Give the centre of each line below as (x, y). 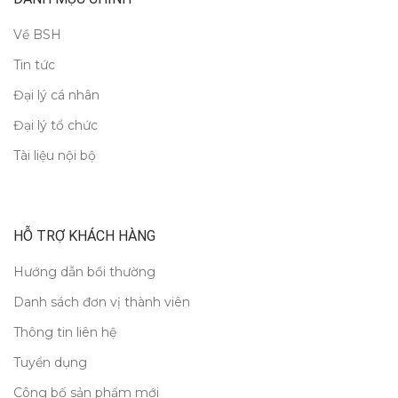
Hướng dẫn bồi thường (84, 271)
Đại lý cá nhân (56, 95)
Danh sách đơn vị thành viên (102, 302)
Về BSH (37, 34)
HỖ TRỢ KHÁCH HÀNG (84, 235)
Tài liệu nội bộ (55, 155)
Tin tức (34, 64)
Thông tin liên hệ (65, 332)
